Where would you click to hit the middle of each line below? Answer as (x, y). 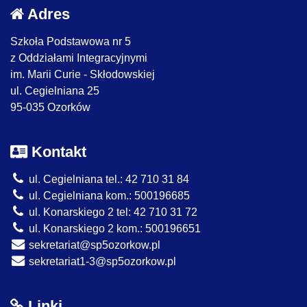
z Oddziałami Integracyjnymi (79, 58)
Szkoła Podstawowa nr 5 (71, 42)
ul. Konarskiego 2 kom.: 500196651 (113, 229)
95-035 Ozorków (50, 108)
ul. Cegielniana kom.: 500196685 (108, 196)
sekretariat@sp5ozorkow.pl (93, 245)
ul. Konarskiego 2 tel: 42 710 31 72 (112, 212)
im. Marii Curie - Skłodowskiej (83, 75)
